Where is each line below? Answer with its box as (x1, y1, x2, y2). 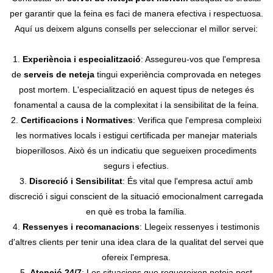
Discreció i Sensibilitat (29, 175, 123, 186)
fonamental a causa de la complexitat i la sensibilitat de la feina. (13, 99, 259, 110)
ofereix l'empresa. (102, 252, 171, 262)
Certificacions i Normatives (21, 115, 133, 125)
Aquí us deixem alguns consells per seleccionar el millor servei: (15, 23, 258, 34)
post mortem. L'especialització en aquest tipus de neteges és (18, 84, 254, 94)
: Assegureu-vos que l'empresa (140, 54, 260, 64)
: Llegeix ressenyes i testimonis (140, 221, 260, 232)
